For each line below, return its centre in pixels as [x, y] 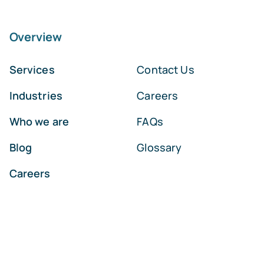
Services [32, 69]
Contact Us [166, 69]
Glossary [159, 147]
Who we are [39, 121]
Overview [35, 37]
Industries [36, 95]
